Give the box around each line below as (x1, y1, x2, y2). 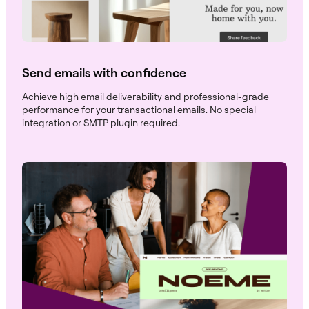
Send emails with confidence (22, 64, 186, 80)
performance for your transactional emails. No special (22, 103, 256, 115)
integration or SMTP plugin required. (22, 116, 180, 128)
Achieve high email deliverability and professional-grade (22, 90, 269, 102)
